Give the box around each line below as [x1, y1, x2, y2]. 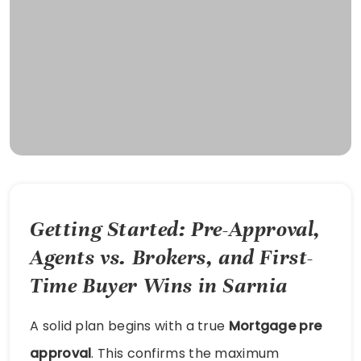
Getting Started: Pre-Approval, [30, 216, 322, 243]
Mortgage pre [228, 317, 322, 336]
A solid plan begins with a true [30, 317, 229, 336]
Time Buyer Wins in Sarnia [30, 272, 288, 300]
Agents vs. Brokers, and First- [30, 244, 314, 272]
